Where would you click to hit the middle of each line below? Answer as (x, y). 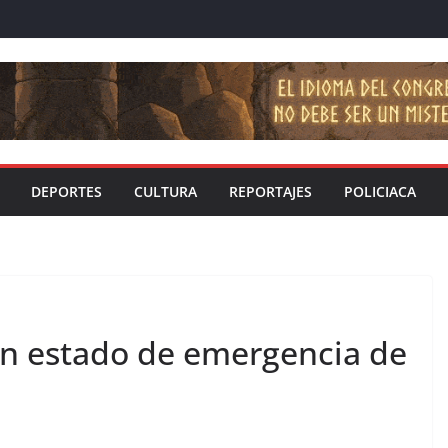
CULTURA (165, 192)
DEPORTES (66, 192)
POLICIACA (380, 192)
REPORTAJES (270, 192)
